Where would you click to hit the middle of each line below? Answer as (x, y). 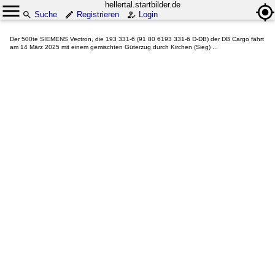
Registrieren (98, 14)
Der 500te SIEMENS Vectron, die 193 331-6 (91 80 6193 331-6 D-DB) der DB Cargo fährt (137, 39)
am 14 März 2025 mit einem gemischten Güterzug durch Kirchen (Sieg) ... (114, 47)
